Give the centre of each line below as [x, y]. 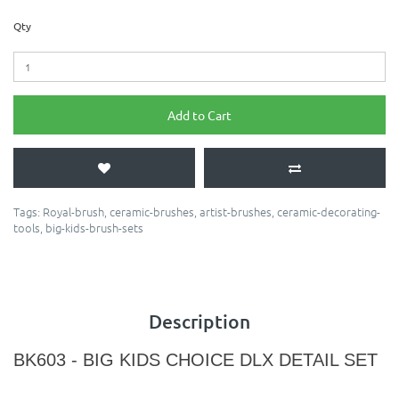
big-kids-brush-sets [94, 228]
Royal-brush [73, 212]
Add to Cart [199, 115]
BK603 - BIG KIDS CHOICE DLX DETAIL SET [195, 360]
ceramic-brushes [152, 212]
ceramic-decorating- [329, 212]
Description [199, 322]
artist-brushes [236, 212]
